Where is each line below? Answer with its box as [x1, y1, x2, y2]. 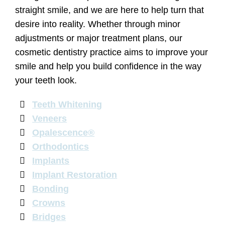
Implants [32, 156, 70, 166]
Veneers [32, 114, 67, 124]
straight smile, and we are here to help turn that [15, 5, 204, 15]
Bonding [32, 184, 69, 194]
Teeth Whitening [32, 99, 102, 109]
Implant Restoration [32, 170, 118, 180]
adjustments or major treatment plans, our [15, 33, 182, 43]
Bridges [32, 212, 66, 222]
